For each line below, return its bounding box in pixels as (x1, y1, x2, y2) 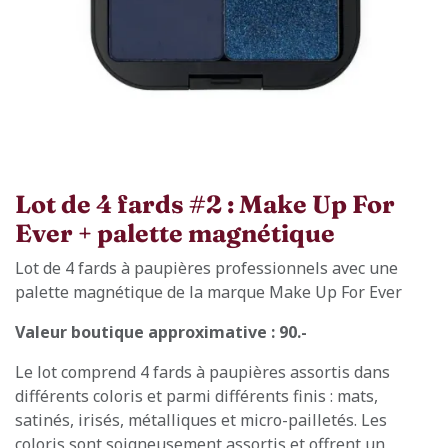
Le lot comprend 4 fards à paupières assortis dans (15, 361, 390, 383)
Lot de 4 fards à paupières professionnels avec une (15, 257, 398, 279)
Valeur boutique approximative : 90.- (15, 321, 307, 343)
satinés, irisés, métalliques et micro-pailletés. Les (15, 409, 387, 431)
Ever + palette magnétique (15, 218, 335, 248)
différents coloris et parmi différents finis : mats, (15, 385, 378, 407)
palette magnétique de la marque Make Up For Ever (15, 281, 402, 303)
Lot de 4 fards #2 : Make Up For (15, 189, 395, 219)
